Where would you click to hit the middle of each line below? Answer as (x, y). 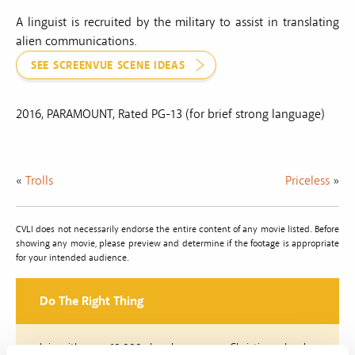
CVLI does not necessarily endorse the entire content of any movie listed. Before (177, 229)
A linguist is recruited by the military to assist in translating (177, 22)
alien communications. (76, 41)
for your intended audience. (73, 258)
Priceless (307, 180)
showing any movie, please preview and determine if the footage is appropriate (177, 243)
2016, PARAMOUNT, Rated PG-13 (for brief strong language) (170, 114)
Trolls (39, 180)
